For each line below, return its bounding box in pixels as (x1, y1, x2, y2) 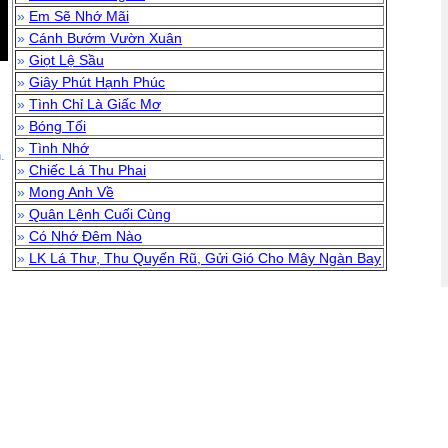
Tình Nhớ (29, 140, 89, 156)
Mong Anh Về (29, 184, 114, 200)
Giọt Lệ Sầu (29, 52, 104, 68)
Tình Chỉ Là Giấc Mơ (29, 96, 161, 112)
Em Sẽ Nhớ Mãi (29, 8, 129, 24)
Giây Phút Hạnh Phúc (29, 74, 165, 90)
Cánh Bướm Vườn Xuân (29, 30, 182, 46)
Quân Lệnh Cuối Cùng (29, 206, 171, 222)
